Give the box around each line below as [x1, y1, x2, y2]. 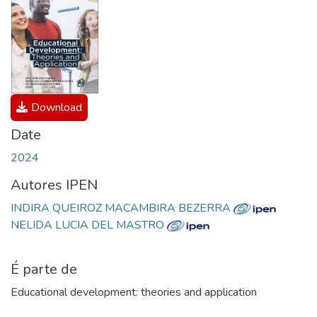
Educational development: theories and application [11, 284, 257, 300]
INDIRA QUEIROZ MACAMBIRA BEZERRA [11, 200, 234, 216]
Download [30, 100, 82, 115]
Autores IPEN [11, 175, 98, 195]
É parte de [11, 260, 77, 279]
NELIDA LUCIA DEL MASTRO [11, 217, 167, 233]
